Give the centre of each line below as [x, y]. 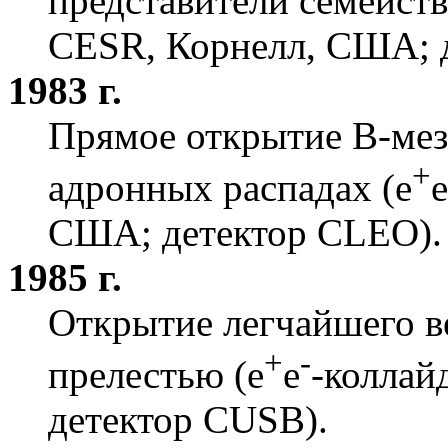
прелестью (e [156, 374]
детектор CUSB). [188, 419]
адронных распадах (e [230, 187]
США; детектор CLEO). [245, 232]
